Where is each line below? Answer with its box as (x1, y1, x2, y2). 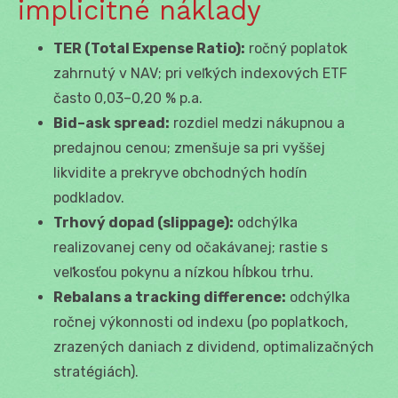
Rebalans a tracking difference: (53, 288, 286, 306)
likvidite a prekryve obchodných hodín (53, 163, 307, 181)
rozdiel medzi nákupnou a (170, 114, 345, 131)
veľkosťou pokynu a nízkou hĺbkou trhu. (53, 263, 314, 281)
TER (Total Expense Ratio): (53, 39, 245, 57)
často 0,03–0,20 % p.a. (53, 89, 203, 107)
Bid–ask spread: (53, 114, 170, 131)
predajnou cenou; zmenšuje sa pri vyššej (53, 139, 325, 156)
